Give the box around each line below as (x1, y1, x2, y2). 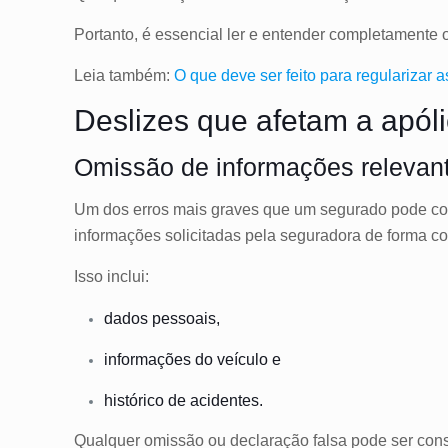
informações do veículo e (104, 350, 286, 368)
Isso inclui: (74, 267, 150, 285)
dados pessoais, (104, 309, 225, 327)
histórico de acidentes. (104, 391, 268, 409)
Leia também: (74, 66, 175, 84)
